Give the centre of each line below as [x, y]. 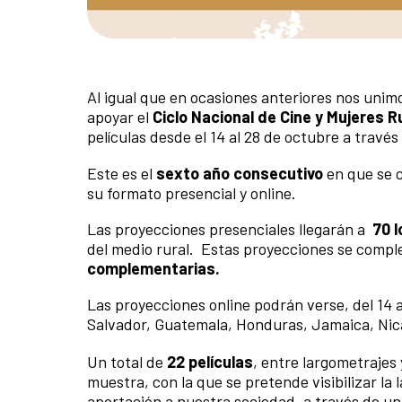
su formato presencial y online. [192, 193]
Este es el [122, 174]
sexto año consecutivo [241, 174]
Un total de [127, 361]
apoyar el [120, 116]
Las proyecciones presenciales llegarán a [230, 229]
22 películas [210, 361]
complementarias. [153, 269]
